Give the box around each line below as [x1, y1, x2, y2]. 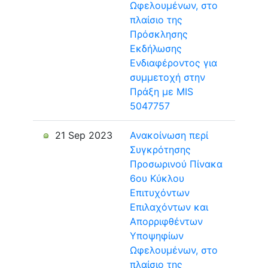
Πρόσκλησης [130, 28, 188, 40]
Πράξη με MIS [130, 86, 193, 98]
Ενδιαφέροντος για [130, 57, 217, 69]
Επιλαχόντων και [130, 201, 208, 213]
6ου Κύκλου [130, 172, 184, 184]
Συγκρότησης [130, 144, 191, 156]
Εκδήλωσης [130, 42, 182, 54]
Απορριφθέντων [130, 215, 203, 227]
